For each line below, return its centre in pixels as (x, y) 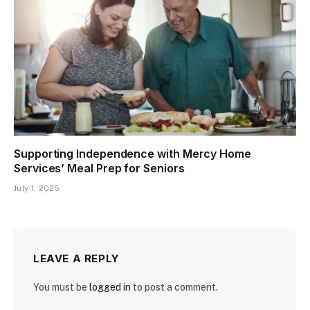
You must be (61, 287)
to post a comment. (174, 287)
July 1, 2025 (37, 188)
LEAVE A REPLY (76, 258)
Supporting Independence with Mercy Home (133, 153)
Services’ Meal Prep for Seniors (99, 168)
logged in (110, 287)
